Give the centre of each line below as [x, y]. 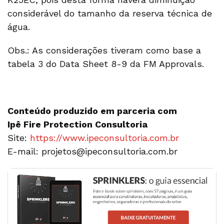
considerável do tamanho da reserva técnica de [110, 13]
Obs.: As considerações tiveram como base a [104, 50]
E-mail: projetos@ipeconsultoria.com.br [92, 151]
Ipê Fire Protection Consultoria [77, 124]
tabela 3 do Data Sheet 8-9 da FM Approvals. [106, 64]
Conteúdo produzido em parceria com [92, 111]
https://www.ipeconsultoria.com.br [104, 138]
